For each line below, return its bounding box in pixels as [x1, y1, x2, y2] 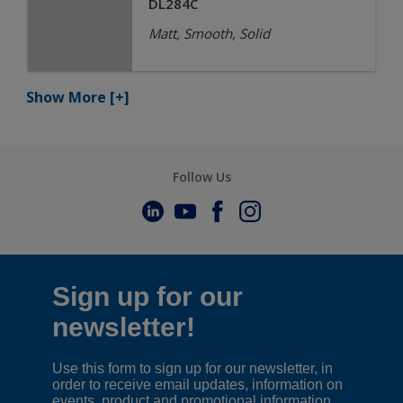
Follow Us [172, 168, 231, 185]
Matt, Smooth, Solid [148, 24, 270, 42]
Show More [26, 87, 106, 107]
